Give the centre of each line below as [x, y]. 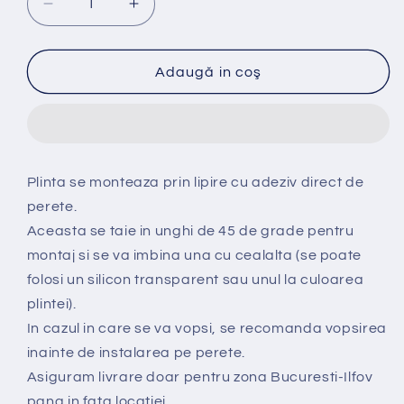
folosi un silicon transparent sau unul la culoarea [195, 280]
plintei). [51, 304]
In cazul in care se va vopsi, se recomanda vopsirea [207, 329]
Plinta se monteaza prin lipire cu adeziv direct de [195, 183]
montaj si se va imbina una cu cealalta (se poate [194, 256]
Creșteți [162, 12]
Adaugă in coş [208, 72]
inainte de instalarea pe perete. [136, 353]
